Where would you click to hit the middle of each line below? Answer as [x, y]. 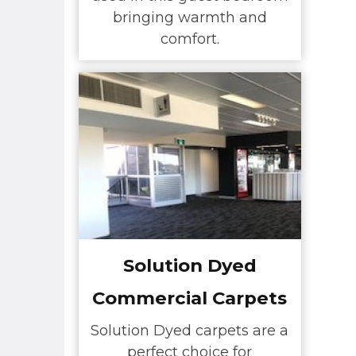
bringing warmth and [190, 18]
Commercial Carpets [190, 298]
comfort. [190, 39]
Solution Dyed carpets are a [190, 331]
